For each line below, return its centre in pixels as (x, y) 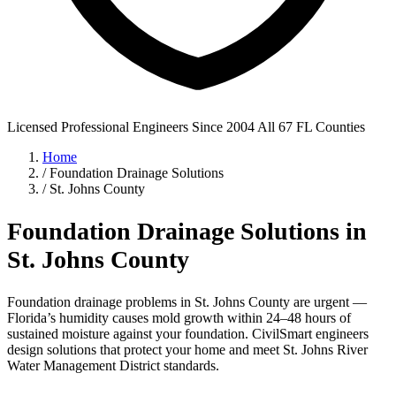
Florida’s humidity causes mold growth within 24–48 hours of (179, 318)
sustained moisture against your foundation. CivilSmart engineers (188, 334)
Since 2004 (223, 127)
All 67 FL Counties (311, 127)
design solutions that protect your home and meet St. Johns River (187, 350)
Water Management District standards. (113, 366)
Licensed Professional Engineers (99, 127)
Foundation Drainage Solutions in (187, 232)
